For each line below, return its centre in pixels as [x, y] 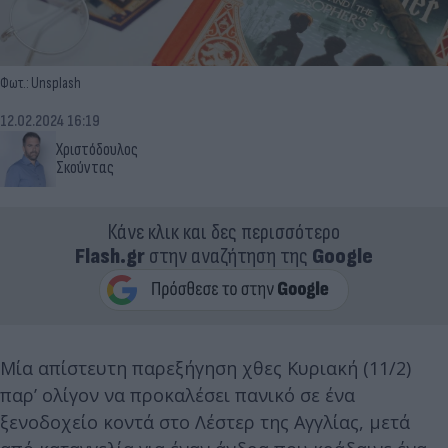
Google [342, 256]
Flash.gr [110, 256]
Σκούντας [85, 167]
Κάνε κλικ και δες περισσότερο [224, 232]
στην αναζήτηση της [228, 256]
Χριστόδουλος [97, 149]
